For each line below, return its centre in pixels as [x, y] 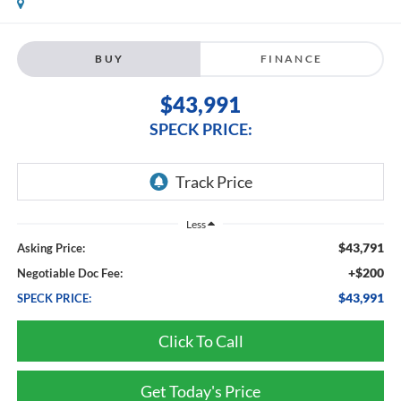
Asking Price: [51, 247]
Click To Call [200, 341]
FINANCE [291, 58]
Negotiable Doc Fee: [69, 273]
